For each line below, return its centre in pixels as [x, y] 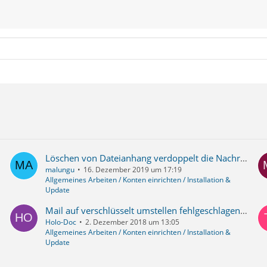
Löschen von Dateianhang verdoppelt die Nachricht [243, 158]
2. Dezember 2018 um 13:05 [132, 222]
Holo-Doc [60, 222]
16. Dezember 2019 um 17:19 [132, 170]
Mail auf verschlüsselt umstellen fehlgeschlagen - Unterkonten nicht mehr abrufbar [243, 211]
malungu [60, 170]
